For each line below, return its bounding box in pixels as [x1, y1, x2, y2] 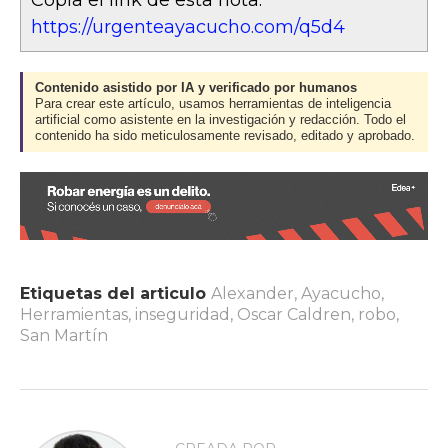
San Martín [20, 326, 108, 346]
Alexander [211, 284, 294, 304]
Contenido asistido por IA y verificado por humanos [35, 81, 357, 96]
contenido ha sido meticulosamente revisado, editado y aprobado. [35, 129, 415, 144]
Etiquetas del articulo [20, 284, 206, 304]
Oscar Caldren [237, 305, 351, 325]
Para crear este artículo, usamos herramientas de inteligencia [35, 97, 391, 112]
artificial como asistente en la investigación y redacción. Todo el [35, 113, 406, 128]
